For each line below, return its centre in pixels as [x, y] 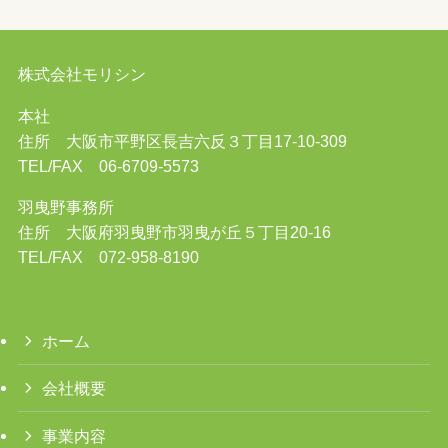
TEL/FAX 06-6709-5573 [108, 165]
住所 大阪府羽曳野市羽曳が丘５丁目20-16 [174, 231]
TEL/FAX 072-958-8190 [108, 256]
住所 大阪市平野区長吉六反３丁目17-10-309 [182, 140]
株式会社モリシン [81, 74]
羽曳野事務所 [65, 206]
